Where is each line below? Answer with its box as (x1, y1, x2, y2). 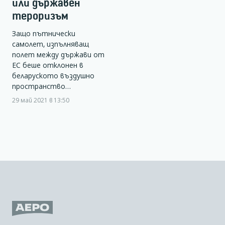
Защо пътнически (12, 29, 75, 39)
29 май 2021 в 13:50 (12, 96, 69, 104)
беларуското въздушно (12, 71, 94, 81)
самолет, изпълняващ (12, 39, 89, 49)
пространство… (12, 81, 71, 91)
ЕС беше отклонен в (12, 60, 83, 70)
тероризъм (12, 10, 68, 22)
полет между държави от (12, 50, 104, 60)
